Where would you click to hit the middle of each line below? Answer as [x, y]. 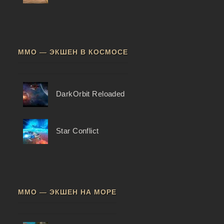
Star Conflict [77, 131]
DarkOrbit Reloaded [90, 94]
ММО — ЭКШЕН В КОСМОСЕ [73, 51]
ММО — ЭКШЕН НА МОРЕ [67, 192]
